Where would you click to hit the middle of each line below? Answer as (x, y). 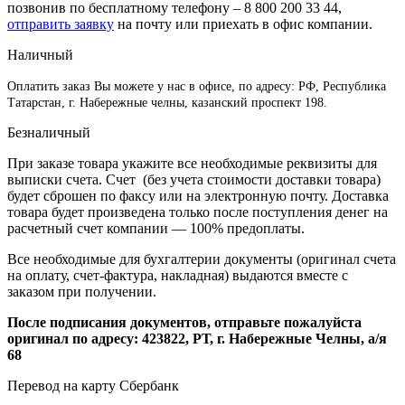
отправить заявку (61, 24)
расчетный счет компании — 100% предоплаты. (156, 228)
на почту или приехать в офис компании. (243, 24)
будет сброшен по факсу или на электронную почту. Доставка (198, 195)
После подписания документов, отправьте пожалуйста (184, 322)
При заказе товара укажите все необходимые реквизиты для (192, 163)
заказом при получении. (82, 291)
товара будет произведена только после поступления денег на (198, 212)
